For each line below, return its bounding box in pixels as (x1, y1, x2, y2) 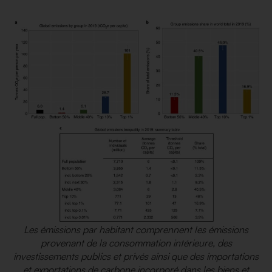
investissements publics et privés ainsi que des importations (13, 250, 259, 263)
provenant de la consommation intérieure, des (40, 237, 232, 250)
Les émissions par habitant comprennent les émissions (24, 223, 248, 236)
